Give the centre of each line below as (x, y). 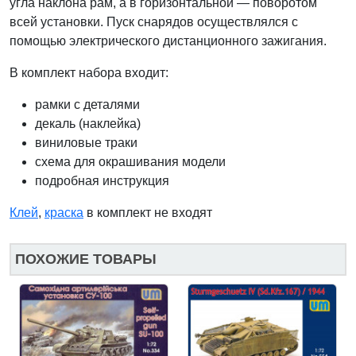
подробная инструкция (102, 180)
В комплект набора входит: (89, 72)
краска (64, 212)
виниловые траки (86, 142)
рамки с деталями (87, 104)
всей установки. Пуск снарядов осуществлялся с (154, 21)
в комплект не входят (148, 212)
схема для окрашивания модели (130, 161)
